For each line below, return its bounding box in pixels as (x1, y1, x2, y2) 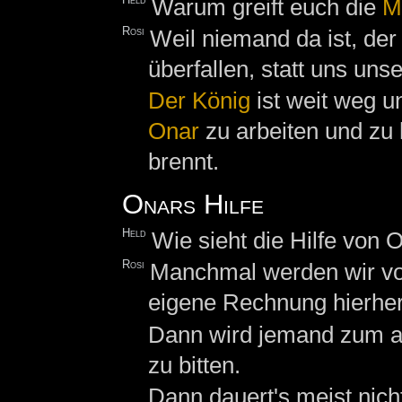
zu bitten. (147, 351, 240, 379)
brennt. (147, 148, 219, 176)
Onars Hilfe (121, 188, 264, 220)
